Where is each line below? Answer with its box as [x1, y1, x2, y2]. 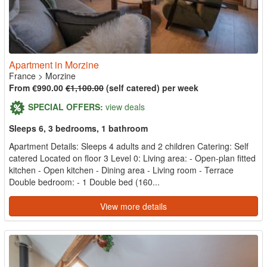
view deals [105, 100, 145, 113]
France [9, 69, 36, 82]
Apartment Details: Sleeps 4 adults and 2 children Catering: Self [9, 139, 249, 152]
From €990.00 [9, 81, 66, 94]
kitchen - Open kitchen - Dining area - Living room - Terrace [9, 163, 234, 176]
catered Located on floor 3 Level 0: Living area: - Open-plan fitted [9, 151, 256, 164]
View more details [100, 200, 167, 212]
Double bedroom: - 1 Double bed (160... [9, 175, 160, 188]
